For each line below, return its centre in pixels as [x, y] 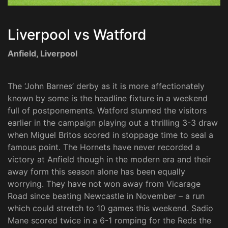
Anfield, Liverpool [42, 54]
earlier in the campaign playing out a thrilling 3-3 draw [113, 123]
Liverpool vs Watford [77, 35]
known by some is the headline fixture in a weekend [108, 98]
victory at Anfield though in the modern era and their [109, 160]
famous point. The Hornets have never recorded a [104, 147]
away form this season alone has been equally [96, 172]
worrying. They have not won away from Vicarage [104, 184]
